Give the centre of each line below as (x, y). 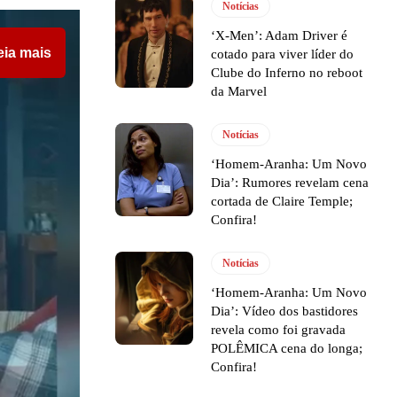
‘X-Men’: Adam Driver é (280, 35)
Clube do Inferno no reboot (287, 72)
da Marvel (239, 91)
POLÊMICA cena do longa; (287, 348)
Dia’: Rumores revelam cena (290, 182)
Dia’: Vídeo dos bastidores (285, 311)
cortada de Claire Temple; (282, 201)
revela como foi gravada (279, 329)
